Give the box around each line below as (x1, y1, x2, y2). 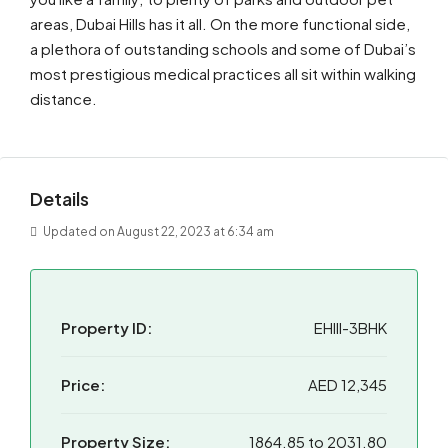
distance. (30, 89, 97, 108)
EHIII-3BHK (314, 318, 387, 337)
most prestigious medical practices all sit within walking (30, 64, 416, 83)
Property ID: (61, 318, 152, 337)
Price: (61, 375, 105, 394)
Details (30, 187, 89, 210)
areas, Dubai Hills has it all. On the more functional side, (30, 14, 410, 33)
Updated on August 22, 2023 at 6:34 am (41, 224, 274, 239)
